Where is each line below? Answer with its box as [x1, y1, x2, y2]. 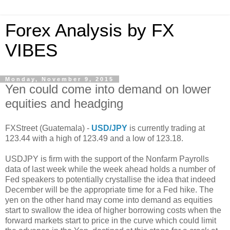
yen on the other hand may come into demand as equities [5, 195, 213, 204]
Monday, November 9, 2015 [5, 76, 114, 82]
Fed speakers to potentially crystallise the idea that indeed [5, 175, 216, 184]
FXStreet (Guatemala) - [5, 123, 91, 132]
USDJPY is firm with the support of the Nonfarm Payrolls [5, 154, 209, 163]
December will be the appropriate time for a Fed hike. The [5, 185, 214, 194]
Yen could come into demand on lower [5, 82, 211, 96]
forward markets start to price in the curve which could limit [5, 216, 216, 225]
